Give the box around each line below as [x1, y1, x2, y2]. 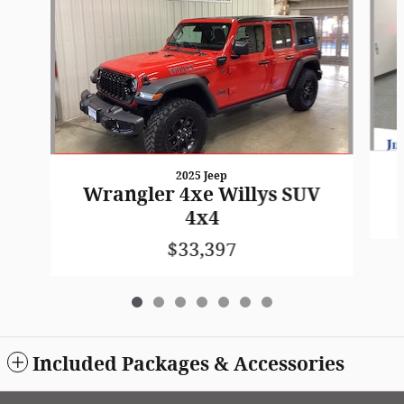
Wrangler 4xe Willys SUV [83, 183, 321, 207]
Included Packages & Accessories [32, 353, 344, 376]
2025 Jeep [176, 170, 228, 183]
